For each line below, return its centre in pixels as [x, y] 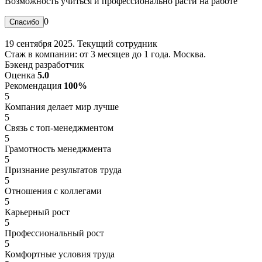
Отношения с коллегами [53, 191]
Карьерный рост [37, 212]
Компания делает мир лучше [62, 106]
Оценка [21, 75]
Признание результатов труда [63, 170]
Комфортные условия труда [60, 254]
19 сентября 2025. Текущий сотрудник [81, 43]
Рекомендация [34, 85]
